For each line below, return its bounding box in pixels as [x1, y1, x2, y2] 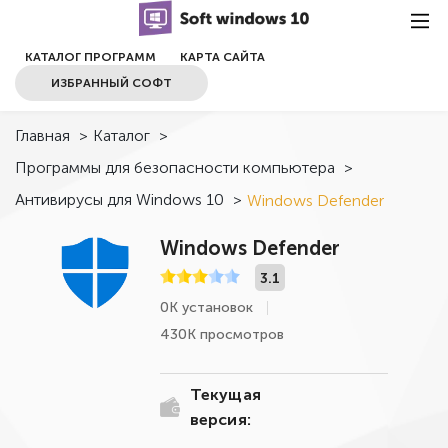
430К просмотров [159, 326, 284, 343]
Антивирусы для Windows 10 [15, 190, 224, 209]
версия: [189, 410, 251, 429]
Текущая [189, 385, 261, 404]
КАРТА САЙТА [180, 49, 265, 64]
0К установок [159, 299, 253, 316]
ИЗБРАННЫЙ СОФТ [51, 75, 172, 90]
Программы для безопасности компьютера [15, 158, 335, 177]
